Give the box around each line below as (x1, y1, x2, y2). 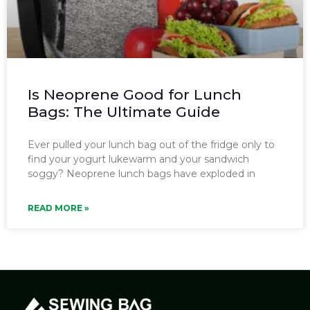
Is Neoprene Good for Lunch (28, 85, 241, 103)
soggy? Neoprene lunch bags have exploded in (28, 167, 255, 180)
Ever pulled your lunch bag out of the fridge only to (28, 138, 275, 151)
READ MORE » (28, 202, 89, 213)
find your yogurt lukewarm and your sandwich (28, 152, 249, 165)
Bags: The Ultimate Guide (28, 102, 220, 120)
